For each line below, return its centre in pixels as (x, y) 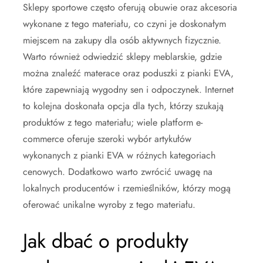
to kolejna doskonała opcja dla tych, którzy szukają (123, 106)
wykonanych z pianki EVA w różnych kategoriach (119, 155)
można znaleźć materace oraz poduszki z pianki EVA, (128, 73)
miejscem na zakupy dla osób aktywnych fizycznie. (122, 40)
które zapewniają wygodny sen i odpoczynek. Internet (128, 89)
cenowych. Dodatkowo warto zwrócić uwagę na (118, 171)
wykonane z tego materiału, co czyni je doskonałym (124, 23)
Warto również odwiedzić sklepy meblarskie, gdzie (122, 56)
